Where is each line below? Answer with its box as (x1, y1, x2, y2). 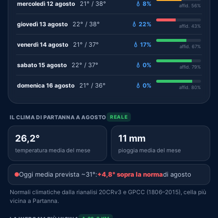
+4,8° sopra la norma (97, 170, 163, 178)
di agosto (163, 170, 191, 178)
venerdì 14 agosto (17, 40, 68, 48)
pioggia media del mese (118, 147, 181, 154)
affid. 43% (179, 23, 201, 29)
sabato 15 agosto (17, 61, 67, 69)
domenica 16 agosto (17, 81, 74, 89)
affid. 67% (180, 44, 201, 49)
